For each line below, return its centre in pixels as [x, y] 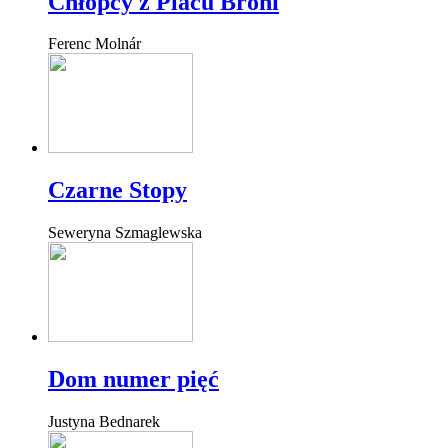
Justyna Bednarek [104, 422]
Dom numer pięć [133, 379]
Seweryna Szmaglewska [125, 233]
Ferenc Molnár [94, 44]
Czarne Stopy [117, 190]
